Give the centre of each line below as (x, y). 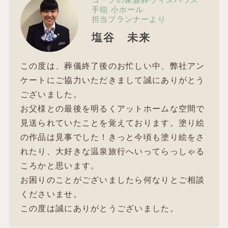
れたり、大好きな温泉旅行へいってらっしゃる (112, 151)
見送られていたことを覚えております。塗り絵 (112, 123)
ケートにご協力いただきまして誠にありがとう (112, 80)
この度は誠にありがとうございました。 (99, 208)
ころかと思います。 (60, 165)
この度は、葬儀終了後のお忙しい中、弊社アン (112, 66)
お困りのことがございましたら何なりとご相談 (112, 180)
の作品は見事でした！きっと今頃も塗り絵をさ (112, 137)
